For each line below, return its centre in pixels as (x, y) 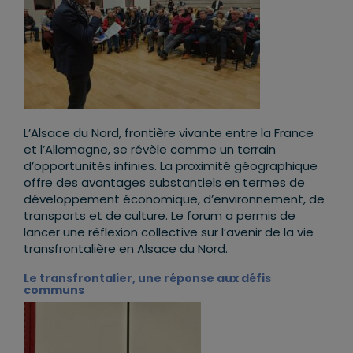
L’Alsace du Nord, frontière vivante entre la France (169, 133)
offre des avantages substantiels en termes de (164, 183)
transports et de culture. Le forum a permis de (160, 216)
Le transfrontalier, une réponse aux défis (147, 279)
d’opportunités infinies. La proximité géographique (171, 166)
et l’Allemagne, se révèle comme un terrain (150, 150)
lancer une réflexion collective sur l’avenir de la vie (169, 232)
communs (54, 290)
